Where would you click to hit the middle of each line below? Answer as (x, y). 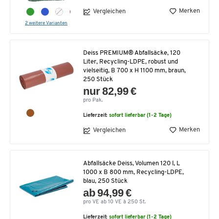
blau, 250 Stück (105, 181)
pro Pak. (93, 100)
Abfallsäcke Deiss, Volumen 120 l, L (131, 163)
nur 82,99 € (110, 91)
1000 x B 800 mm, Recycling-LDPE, (133, 172)
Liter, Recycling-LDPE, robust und (131, 62)
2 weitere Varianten (46, 23)
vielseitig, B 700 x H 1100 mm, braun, (134, 70)
